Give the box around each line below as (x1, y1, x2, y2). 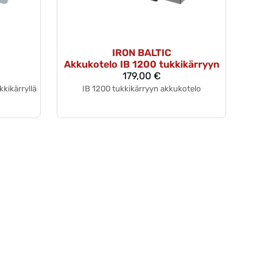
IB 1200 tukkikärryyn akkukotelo (82, 83, 201, 93)
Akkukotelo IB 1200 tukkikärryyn (63, 58, 219, 70)
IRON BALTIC (112, 46, 171, 58)
